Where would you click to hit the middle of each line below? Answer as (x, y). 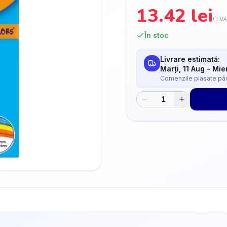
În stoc (157, 35)
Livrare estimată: (190, 59)
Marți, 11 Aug (182, 69)
